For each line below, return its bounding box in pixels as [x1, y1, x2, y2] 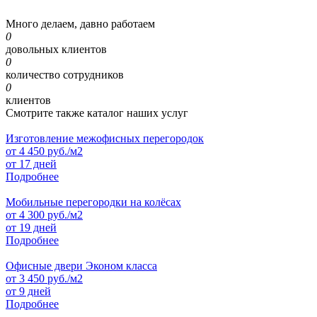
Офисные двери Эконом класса [6, 259, 157, 272]
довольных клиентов [6, 42, 107, 55]
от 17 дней [6, 157, 57, 170]
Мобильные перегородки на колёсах [6, 195, 181, 208]
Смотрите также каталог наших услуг [6, 106, 188, 119]
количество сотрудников [6, 68, 124, 81]
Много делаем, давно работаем [6, 17, 155, 30]
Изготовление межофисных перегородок [6, 132, 204, 144]
